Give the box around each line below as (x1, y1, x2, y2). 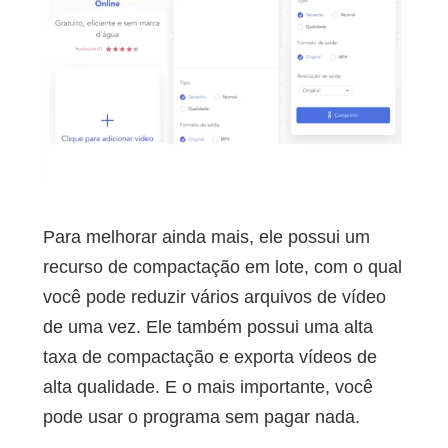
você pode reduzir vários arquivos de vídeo (42, 287, 386, 308)
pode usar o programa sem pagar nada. (42, 407, 360, 428)
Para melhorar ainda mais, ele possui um (42, 227, 370, 248)
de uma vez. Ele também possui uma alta (42, 317, 373, 338)
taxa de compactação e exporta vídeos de (42, 347, 377, 368)
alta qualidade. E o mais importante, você (42, 377, 373, 398)
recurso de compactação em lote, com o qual (42, 257, 402, 278)
